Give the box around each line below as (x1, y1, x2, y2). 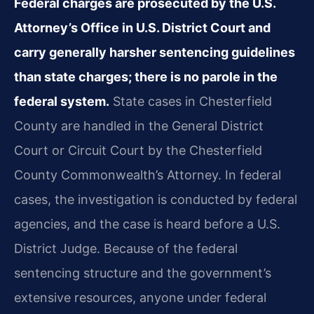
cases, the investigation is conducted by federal (14, 191, 297, 207)
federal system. (14, 93, 109, 109)
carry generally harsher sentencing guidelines (14, 44, 295, 60)
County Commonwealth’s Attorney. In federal (14, 167, 281, 182)
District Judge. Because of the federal (14, 240, 238, 256)
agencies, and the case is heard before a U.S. (14, 216, 280, 231)
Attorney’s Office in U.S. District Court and (14, 20, 271, 35)
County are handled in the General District (14, 118, 264, 133)
